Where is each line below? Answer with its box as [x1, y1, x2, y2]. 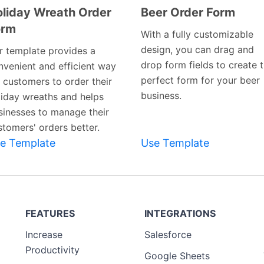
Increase [25, 229, 62, 241]
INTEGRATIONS [144, 207, 216, 220]
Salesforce [144, 229, 192, 241]
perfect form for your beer [141, 74, 260, 87]
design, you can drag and [141, 44, 254, 56]
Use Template [141, 137, 209, 150]
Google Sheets [144, 250, 210, 262]
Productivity [25, 244, 80, 256]
